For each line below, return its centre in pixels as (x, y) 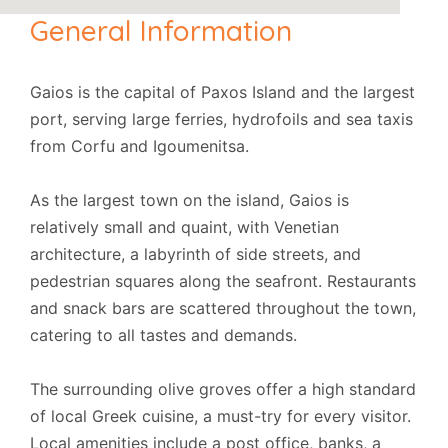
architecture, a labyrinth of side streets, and (195, 254)
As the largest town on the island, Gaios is (189, 200)
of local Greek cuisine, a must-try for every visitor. (220, 416)
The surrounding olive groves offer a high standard (223, 389)
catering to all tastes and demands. (163, 335)
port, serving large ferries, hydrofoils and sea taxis (221, 119)
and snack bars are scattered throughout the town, (223, 308)
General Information (161, 30)
